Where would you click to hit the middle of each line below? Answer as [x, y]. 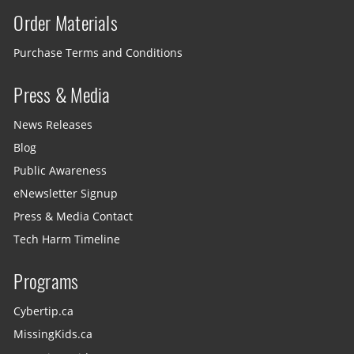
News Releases [53, 124]
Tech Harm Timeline [67, 240]
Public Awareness [60, 170]
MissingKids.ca [53, 335]
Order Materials [66, 23]
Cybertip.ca [44, 312]
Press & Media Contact [73, 217]
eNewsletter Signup [66, 194]
